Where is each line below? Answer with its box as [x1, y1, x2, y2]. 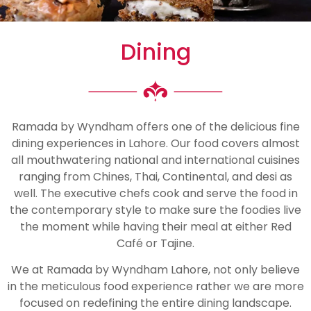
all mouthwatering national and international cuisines [11, 151, 300, 168]
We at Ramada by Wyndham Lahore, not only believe [11, 262, 300, 278]
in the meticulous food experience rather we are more [7, 278, 304, 294]
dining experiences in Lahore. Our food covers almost [11, 135, 300, 151]
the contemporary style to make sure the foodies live [10, 201, 301, 218]
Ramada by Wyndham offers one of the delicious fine [11, 118, 300, 135]
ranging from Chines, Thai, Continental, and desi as [19, 168, 292, 185]
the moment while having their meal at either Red [19, 218, 292, 235]
